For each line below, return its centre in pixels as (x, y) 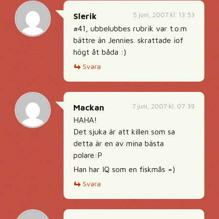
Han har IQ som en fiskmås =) (124, 169)
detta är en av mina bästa (119, 143)
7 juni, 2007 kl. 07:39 (163, 106)
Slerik (85, 16)
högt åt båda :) (100, 52)
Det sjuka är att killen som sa (124, 131)
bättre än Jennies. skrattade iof (128, 40)
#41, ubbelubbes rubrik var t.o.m (130, 28)
